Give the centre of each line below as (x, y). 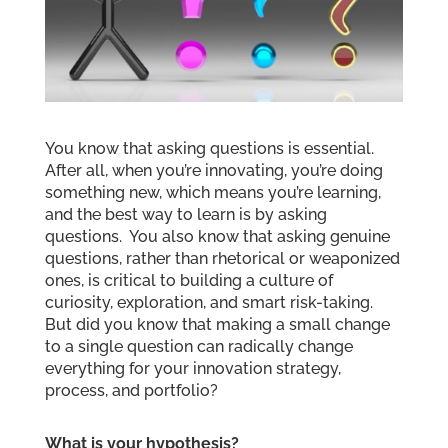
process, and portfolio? (131, 390)
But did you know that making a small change (217, 324)
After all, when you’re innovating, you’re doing (213, 170)
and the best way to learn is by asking (185, 214)
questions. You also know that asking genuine (217, 236)
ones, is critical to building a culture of (188, 280)
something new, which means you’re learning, (212, 192)
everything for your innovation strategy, (192, 368)
